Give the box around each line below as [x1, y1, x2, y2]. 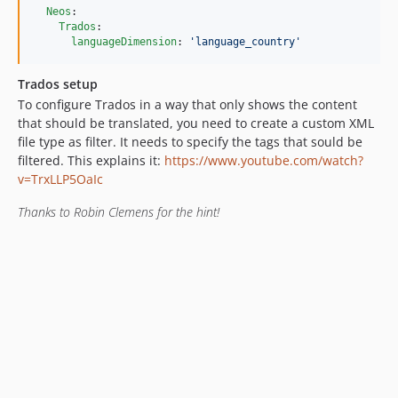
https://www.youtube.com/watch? [164, 152, 363, 170]
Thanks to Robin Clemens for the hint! [18, 203, 219, 221]
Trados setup [18, 76, 98, 93]
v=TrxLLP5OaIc [18, 171, 103, 188]
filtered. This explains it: [18, 152, 164, 170]
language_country [195, 36, 295, 49]
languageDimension [71, 36, 177, 49]
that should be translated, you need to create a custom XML [18, 115, 374, 132]
